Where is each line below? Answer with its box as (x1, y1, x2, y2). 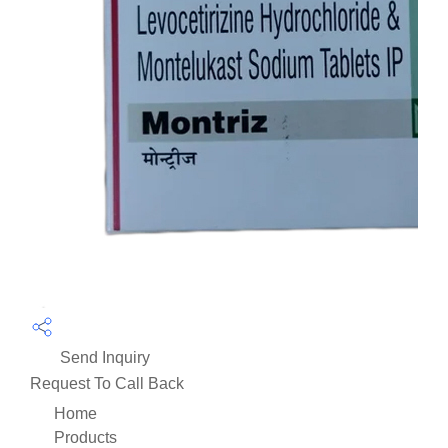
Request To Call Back (30, 374, 184, 392)
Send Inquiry (56, 349, 150, 366)
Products (54, 428, 117, 446)
